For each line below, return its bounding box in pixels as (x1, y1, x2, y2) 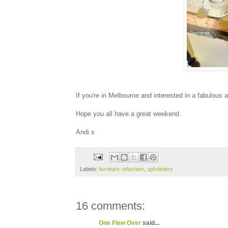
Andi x (76, 128, 95, 136)
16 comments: (76, 199, 145, 213)
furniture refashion (99, 166, 144, 173)
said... (141, 219, 159, 227)
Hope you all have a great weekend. (76, 109, 181, 118)
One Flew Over (99, 219, 141, 227)
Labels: (80, 166, 99, 173)
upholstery (147, 166, 173, 173)
